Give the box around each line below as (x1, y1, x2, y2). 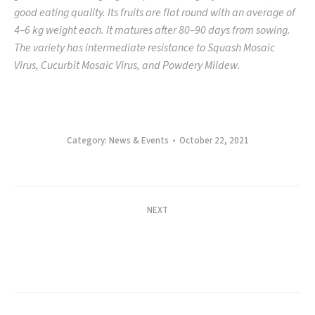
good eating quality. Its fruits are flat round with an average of (14, 4, 295, 20)
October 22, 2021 (179, 134, 249, 147)
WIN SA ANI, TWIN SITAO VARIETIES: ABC (30, 219, 285, 239)
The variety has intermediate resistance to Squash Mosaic (14, 39, 275, 56)
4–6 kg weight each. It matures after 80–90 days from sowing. (14, 22, 290, 38)
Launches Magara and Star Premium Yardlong (15, 237, 300, 257)
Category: (66, 134, 109, 147)
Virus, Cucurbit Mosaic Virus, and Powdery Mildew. (14, 57, 240, 73)
